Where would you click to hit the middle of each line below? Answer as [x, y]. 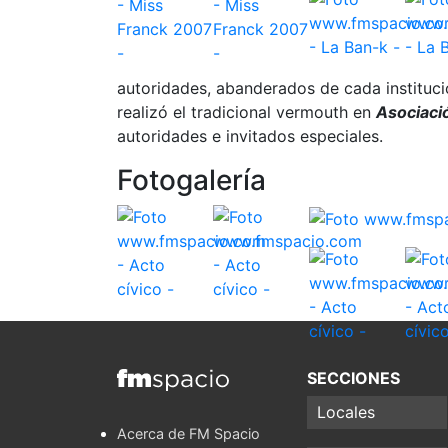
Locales [345, 412]
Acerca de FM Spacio [188, 433]
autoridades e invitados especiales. [250, 136]
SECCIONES [353, 377]
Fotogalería [191, 180]
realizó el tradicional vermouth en [246, 112]
